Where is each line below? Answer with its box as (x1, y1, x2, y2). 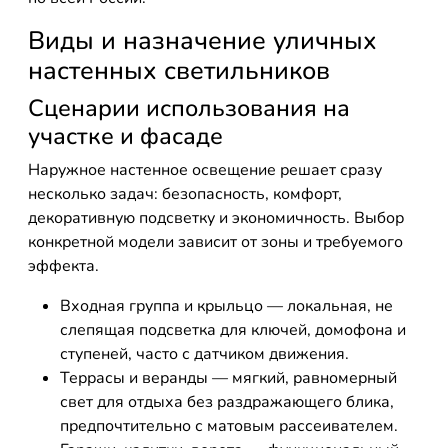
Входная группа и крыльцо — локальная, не (60, 295, 393, 317)
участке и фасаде (28, 120, 223, 152)
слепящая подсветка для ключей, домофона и (60, 319, 406, 341)
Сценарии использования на (28, 92, 350, 124)
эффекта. (28, 255, 99, 277)
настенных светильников (28, 53, 330, 88)
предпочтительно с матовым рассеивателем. (60, 415, 398, 437)
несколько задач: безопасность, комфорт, (28, 183, 342, 205)
